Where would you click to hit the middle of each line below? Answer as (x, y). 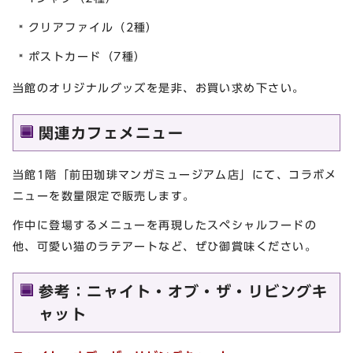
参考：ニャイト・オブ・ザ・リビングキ (184, 292)
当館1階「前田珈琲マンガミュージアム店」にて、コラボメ (175, 174)
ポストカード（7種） (87, 56)
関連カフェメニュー (111, 132)
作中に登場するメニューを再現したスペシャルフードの (165, 225)
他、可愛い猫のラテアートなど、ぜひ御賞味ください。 (165, 247)
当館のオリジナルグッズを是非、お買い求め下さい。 (159, 87)
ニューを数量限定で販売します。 (104, 195)
